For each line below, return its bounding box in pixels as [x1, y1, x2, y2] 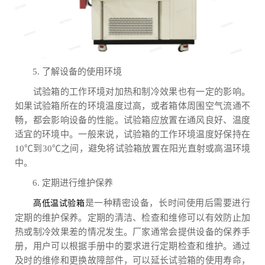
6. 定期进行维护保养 [15, 178, 113, 188]
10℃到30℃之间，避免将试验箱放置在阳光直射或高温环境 [15, 144, 250, 154]
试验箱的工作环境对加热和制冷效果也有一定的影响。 [15, 87, 250, 97]
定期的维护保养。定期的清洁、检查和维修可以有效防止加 [15, 213, 250, 223]
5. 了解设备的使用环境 [15, 67, 122, 77]
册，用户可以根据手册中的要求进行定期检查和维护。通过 [15, 241, 250, 251]
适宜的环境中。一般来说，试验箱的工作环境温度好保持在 [15, 130, 250, 140]
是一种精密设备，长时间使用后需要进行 [85, 198, 251, 208]
